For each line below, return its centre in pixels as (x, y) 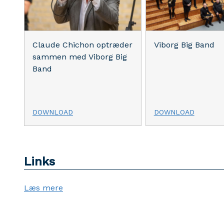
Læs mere (43, 188)
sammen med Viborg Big (80, 57)
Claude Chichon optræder (82, 45)
